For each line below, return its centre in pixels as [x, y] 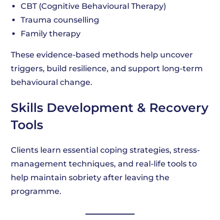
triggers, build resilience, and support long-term [107, 69]
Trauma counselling [60, 20]
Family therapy [51, 34]
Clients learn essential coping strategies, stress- [106, 150]
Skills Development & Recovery [110, 108]
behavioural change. [52, 82]
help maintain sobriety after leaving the [90, 178]
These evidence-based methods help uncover [102, 55]
